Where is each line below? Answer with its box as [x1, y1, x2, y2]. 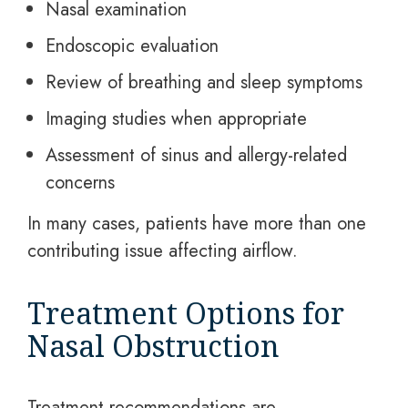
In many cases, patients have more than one [27, 210, 366, 237]
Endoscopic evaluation [46, 33, 219, 59]
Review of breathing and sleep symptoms [46, 69, 362, 96]
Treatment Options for [27, 293, 344, 332]
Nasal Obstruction [27, 326, 280, 365]
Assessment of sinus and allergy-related [46, 142, 347, 168]
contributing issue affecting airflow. [27, 238, 298, 264]
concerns [46, 169, 115, 196]
